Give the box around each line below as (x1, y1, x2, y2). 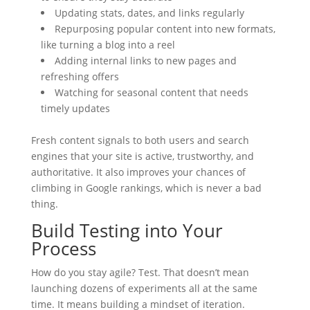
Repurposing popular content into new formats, (54, 22, 275, 36)
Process (30, 236, 96, 262)
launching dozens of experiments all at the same (30, 282, 257, 295)
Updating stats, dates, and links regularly (54, 6, 244, 20)
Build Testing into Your (30, 218, 223, 244)
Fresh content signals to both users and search (30, 134, 249, 147)
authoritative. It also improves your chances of (30, 165, 246, 179)
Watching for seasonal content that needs (54, 86, 248, 100)
